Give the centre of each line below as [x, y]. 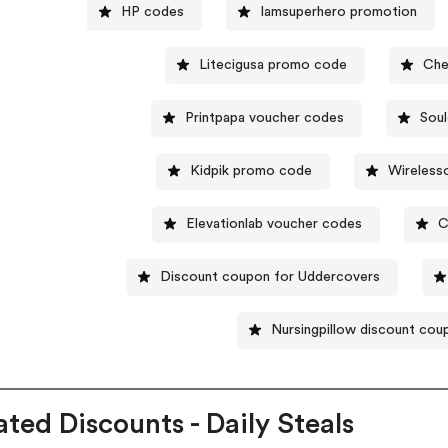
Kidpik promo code [250, 170]
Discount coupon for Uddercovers [270, 276]
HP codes [152, 11]
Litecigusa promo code [272, 64]
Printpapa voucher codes [264, 117]
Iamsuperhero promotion [338, 11]
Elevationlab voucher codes [274, 223]
